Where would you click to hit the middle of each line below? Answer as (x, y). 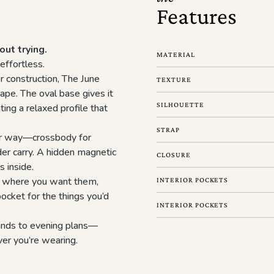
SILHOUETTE (180, 105)
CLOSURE (174, 155)
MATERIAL (176, 54)
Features (197, 16)
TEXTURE (174, 80)
